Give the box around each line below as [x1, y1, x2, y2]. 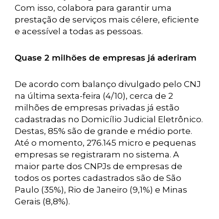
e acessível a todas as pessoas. [15, 26, 145, 36]
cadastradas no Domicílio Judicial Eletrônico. [15, 114, 203, 124]
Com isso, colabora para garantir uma [15, 3, 172, 13]
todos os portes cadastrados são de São [15, 173, 181, 183]
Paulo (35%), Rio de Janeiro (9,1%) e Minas [15, 185, 187, 195]
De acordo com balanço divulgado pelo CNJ [15, 79, 201, 89]
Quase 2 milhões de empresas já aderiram [15, 53, 197, 63]
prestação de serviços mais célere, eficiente [15, 15, 199, 24]
